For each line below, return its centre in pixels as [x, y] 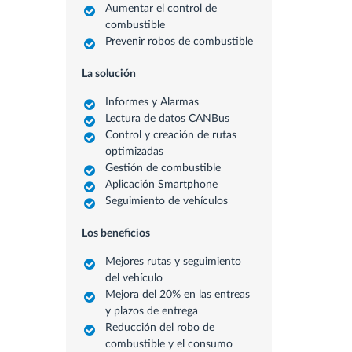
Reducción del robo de [159, 328]
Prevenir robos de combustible [179, 42]
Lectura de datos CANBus [167, 119]
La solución [108, 74]
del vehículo [134, 278]
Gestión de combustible [163, 168]
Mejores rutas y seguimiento [173, 262]
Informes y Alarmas [152, 102]
